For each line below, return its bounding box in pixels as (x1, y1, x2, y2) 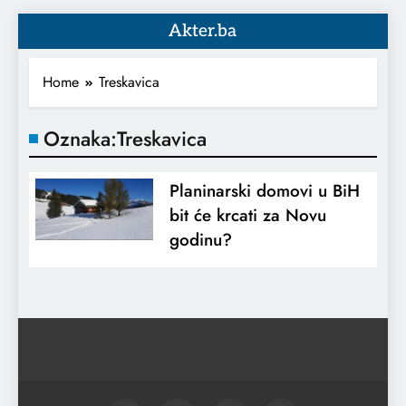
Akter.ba (169, 21, 237, 42)
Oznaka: (43, 124, 117, 153)
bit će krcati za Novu (169, 203, 326, 227)
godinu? (169, 227, 232, 252)
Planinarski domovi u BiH (169, 179, 360, 203)
